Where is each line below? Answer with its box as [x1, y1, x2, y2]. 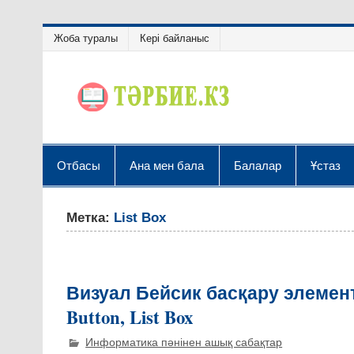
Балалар [233, 156, 281, 173]
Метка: [66, 209, 115, 225]
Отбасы [57, 156, 100, 173]
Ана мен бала [130, 156, 205, 173]
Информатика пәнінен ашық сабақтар [85, 336, 283, 348]
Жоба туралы [53, 32, 118, 45]
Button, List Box [66, 303, 194, 330]
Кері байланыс [139, 32, 209, 45]
